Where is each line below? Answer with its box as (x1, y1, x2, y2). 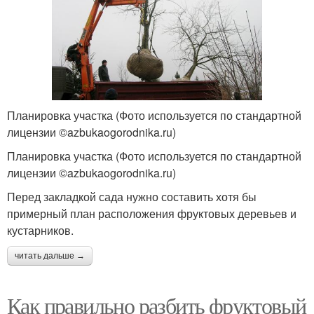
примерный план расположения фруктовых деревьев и (7, 205, 296, 222)
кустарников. (7, 222, 74, 239)
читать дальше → (15, 251, 85, 261)
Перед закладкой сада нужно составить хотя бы (7, 189, 257, 205)
